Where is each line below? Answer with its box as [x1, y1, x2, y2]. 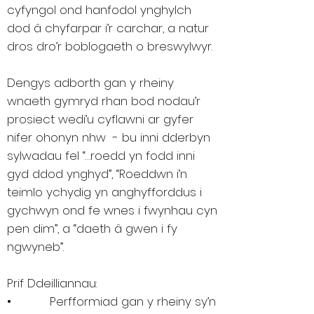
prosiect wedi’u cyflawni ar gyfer [7, 111, 193, 128]
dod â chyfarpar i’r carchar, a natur [7, 20, 209, 36]
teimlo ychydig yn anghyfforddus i [7, 184, 202, 200]
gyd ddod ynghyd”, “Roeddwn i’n [7, 165, 187, 182]
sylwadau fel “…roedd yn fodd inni [7, 147, 195, 164]
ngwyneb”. [7, 238, 64, 255]
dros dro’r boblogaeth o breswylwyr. [7, 38, 212, 55]
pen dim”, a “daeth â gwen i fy [7, 220, 177, 237]
